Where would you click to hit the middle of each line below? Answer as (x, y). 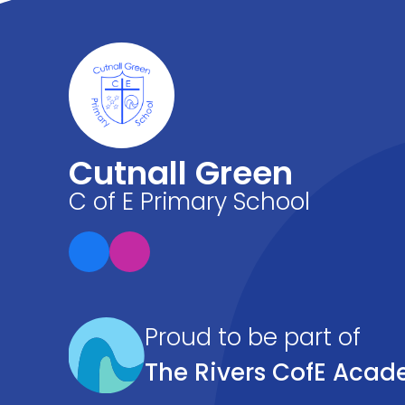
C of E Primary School (189, 201)
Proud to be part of (253, 337)
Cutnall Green (181, 173)
